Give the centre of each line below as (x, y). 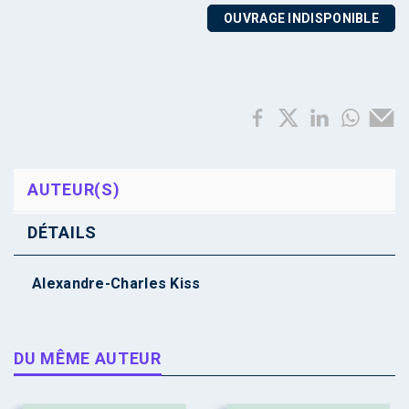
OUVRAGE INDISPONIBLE (301, 18)
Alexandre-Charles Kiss (116, 283)
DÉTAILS (62, 232)
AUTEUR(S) (74, 189)
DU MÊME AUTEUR (88, 358)
